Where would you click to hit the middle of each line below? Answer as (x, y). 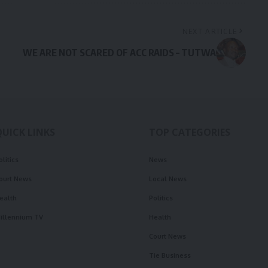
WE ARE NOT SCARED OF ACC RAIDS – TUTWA (119, 53)
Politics (161, 198)
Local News (168, 179)
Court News (167, 237)
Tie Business (170, 256)
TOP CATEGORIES (190, 133)
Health (160, 217)
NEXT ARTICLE (210, 31)
